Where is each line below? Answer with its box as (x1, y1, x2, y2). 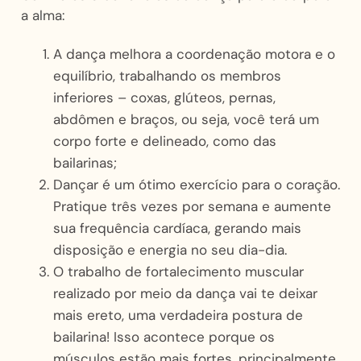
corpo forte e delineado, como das (52, 131, 276, 150)
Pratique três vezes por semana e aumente (52, 197, 331, 215)
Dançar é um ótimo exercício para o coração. (52, 175, 340, 193)
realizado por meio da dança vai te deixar (52, 284, 317, 302)
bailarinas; (52, 153, 121, 172)
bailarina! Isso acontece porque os (52, 327, 275, 346)
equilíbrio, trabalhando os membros (52, 66, 281, 85)
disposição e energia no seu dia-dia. (52, 240, 291, 259)
